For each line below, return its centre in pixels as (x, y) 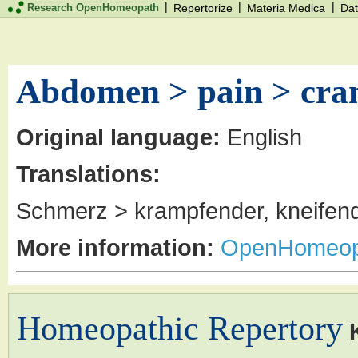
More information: (115, 247)
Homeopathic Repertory (180, 328)
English (261, 137)
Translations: (88, 173)
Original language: (118, 137)
